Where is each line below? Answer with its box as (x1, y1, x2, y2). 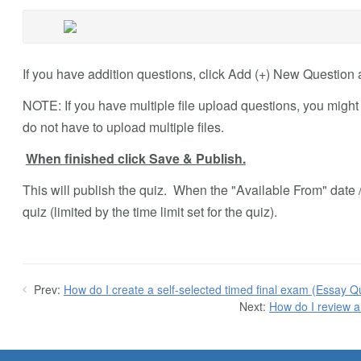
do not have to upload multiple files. (22, 117, 224, 136)
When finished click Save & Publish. (25, 148, 246, 168)
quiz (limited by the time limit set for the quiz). (22, 201, 277, 221)
